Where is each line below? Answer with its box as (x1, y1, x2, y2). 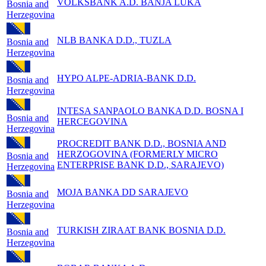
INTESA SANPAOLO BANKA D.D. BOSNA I (57, 105, 243, 116)
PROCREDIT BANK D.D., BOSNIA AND (57, 138, 226, 148)
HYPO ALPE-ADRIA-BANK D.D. (57, 72, 196, 83)
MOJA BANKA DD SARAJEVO (57, 186, 188, 197)
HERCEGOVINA (57, 116, 128, 126)
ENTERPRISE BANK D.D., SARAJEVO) (57, 159, 224, 170)
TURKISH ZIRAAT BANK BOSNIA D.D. (57, 224, 226, 235)
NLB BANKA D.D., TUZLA (57, 34, 172, 45)
